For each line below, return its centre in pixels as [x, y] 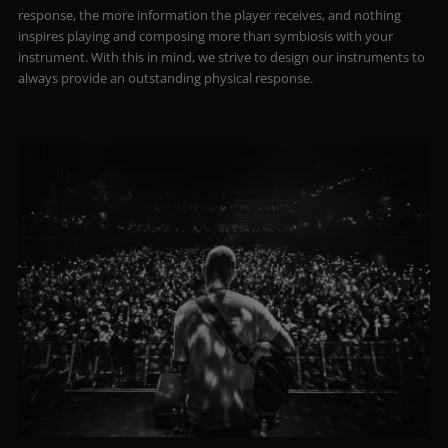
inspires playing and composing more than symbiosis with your [205, 35]
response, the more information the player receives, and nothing [209, 14]
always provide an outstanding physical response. [165, 77]
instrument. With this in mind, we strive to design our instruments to [221, 56]
